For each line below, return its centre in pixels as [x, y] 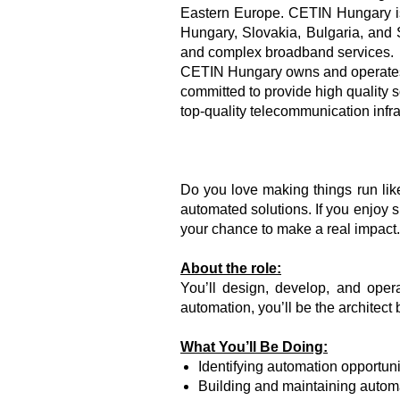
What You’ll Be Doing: [254, 346]
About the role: [231, 268]
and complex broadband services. [287, 52]
